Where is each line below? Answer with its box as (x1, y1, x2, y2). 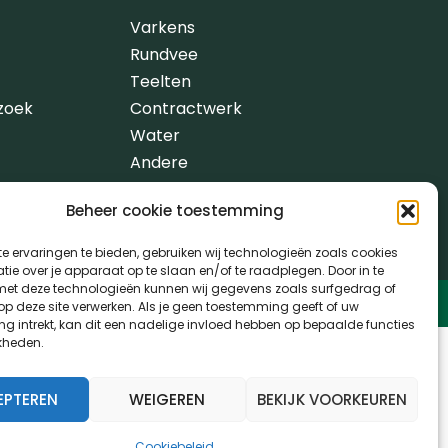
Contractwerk (129, 97, 242, 120)
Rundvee (129, 43, 198, 66)
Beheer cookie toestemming (65, 200, 284, 221)
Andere (129, 151, 188, 174)
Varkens (129, 16, 195, 39)
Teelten (129, 70, 191, 93)
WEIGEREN (129, 388, 206, 410)
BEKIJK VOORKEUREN (256, 388, 407, 410)
